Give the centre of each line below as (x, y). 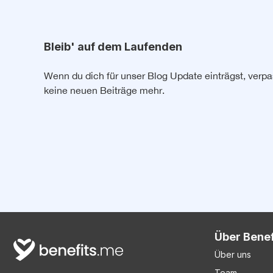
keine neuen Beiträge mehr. (104, 90)
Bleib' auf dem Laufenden (113, 47)
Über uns (233, 255)
